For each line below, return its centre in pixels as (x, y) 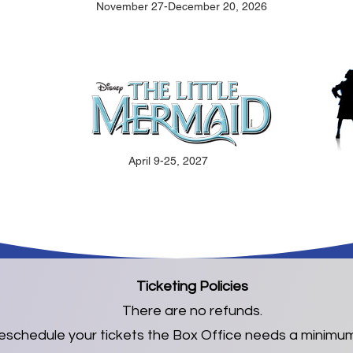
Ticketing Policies (192, 286)
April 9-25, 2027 (168, 161)
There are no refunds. (192, 311)
